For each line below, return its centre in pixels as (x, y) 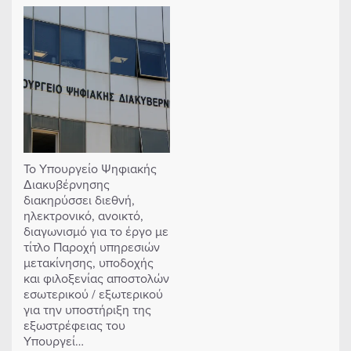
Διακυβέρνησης (67, 184)
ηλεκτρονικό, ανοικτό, (83, 215)
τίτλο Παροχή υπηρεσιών (92, 246)
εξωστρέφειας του (74, 325)
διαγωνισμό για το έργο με (96, 231)
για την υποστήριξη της (87, 309)
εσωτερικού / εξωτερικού (93, 293)
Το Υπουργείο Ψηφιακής (90, 168)
